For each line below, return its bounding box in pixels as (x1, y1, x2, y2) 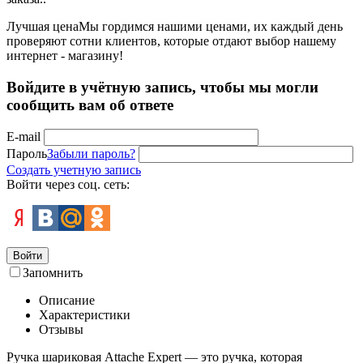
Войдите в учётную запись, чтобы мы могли (6, 78, 318, 96)
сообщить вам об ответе (6, 96, 173, 113)
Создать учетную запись (6, 163, 141, 177)
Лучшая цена (6, 19, 79, 33)
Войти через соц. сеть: (6, 177, 130, 192)
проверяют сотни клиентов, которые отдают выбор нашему (6, 33, 336, 48)
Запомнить (23, 266, 83, 280)
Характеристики (39, 308, 130, 322)
